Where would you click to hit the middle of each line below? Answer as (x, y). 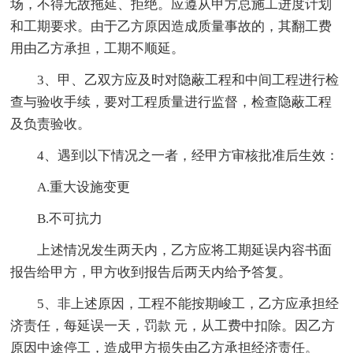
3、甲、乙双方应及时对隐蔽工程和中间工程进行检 (188, 80)
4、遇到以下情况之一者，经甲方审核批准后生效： (188, 155)
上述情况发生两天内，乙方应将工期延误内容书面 (185, 250)
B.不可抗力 (70, 218)
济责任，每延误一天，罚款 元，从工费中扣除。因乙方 (173, 325)
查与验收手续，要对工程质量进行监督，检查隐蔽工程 (171, 102)
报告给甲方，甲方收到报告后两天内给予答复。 (151, 272)
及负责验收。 (51, 124)
